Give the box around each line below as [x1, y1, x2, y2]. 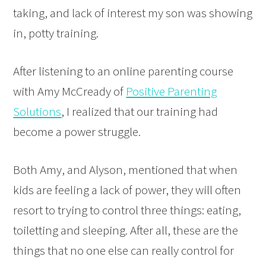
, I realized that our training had [61, 103, 218, 120]
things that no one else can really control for [13, 242, 235, 259]
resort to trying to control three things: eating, [13, 202, 242, 218]
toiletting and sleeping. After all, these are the [13, 222, 239, 239]
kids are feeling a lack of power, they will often [13, 182, 242, 198]
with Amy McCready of [13, 83, 126, 100]
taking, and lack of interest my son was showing [13, 5, 253, 21]
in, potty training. [13, 25, 99, 42]
